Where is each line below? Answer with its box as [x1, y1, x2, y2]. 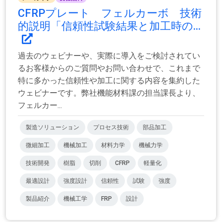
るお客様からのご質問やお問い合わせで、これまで [18, 63, 200, 73]
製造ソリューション [26, 124, 79, 131]
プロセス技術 [93, 124, 129, 131]
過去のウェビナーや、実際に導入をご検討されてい [18, 51, 200, 61]
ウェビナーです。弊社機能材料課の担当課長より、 [18, 88, 200, 98]
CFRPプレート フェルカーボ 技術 [18, 7, 202, 20]
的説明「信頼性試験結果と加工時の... [18, 20, 201, 33]
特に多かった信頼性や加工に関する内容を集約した [18, 76, 200, 86]
